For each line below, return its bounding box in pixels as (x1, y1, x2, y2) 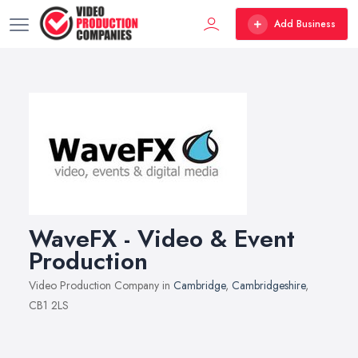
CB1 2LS (29, 297, 69, 313)
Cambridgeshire (232, 277, 305, 293)
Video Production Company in (29, 277, 173, 293)
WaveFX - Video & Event (29, 221, 295, 256)
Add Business (274, 17, 336, 31)
